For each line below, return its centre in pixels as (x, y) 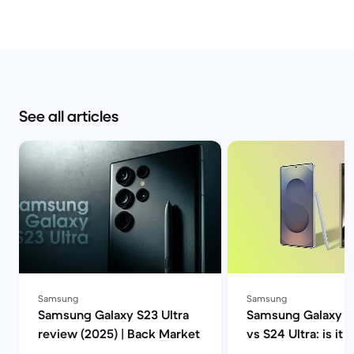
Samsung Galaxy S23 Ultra (113, 314)
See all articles (69, 117)
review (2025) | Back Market (119, 333)
